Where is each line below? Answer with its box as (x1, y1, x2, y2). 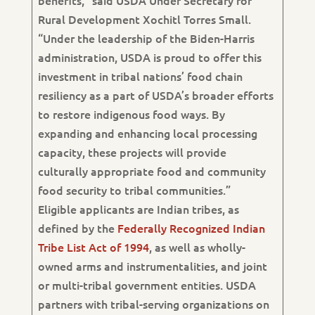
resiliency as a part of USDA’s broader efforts (37, 87, 274, 103)
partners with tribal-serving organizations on (37, 296, 269, 311)
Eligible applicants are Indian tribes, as (37, 201, 239, 217)
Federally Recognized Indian (117, 220, 265, 236)
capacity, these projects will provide (37, 144, 226, 160)
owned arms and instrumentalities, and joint (37, 258, 267, 274)
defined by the (37, 220, 117, 236)
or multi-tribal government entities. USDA (37, 277, 256, 292)
